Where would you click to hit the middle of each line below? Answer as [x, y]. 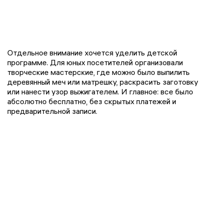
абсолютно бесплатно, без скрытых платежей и [92, 101]
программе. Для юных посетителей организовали [95, 62]
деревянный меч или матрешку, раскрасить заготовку [103, 82]
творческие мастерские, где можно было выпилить [99, 72]
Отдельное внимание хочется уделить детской [92, 52]
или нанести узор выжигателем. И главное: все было [100, 91]
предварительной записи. [52, 111]
